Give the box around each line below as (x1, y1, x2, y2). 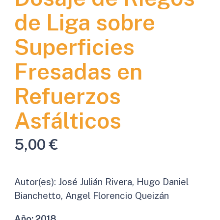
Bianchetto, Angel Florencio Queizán (14, 190, 169, 201)
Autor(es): (14, 176, 58, 187)
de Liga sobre (14, 9, 155, 35)
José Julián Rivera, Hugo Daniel (58, 176, 189, 187)
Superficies (14, 33, 135, 60)
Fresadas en (14, 58, 142, 84)
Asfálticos (14, 107, 121, 134)
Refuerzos (14, 82, 121, 109)
